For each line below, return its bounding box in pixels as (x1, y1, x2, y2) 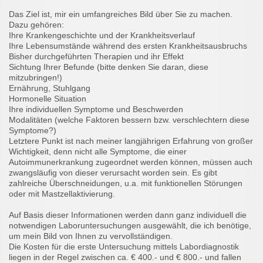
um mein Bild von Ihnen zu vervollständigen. (9, 231, 175, 241)
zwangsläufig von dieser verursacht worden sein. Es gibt (9, 168, 217, 178)
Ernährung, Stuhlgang (9, 83, 90, 93)
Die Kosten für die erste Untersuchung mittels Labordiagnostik (9, 242, 239, 252)
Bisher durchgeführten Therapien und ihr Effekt (9, 52, 184, 62)
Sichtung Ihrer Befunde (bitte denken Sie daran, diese (9, 62, 208, 72)
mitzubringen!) (9, 73, 62, 83)
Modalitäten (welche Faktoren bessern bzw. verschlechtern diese (9, 115, 249, 125)
